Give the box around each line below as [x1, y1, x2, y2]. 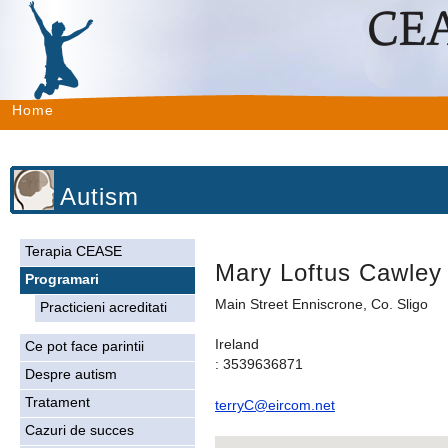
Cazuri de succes [25, 423, 134, 438]
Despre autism [25, 367, 117, 382]
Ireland [215, 337, 259, 353]
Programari [25, 272, 99, 287]
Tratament [25, 395, 90, 410]
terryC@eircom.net [215, 397, 335, 413]
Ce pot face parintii [25, 339, 144, 354]
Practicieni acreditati [40, 300, 167, 315]
